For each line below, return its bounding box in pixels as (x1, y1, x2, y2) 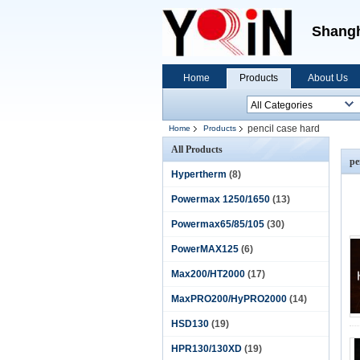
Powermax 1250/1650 (171, 194, 270, 205)
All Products (171, 144, 223, 155)
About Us (308, 72, 348, 84)
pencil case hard (247, 123, 320, 134)
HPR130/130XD (171, 343, 242, 354)
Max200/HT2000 (171, 268, 245, 280)
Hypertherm (171, 169, 227, 180)
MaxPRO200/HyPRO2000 (171, 293, 287, 305)
